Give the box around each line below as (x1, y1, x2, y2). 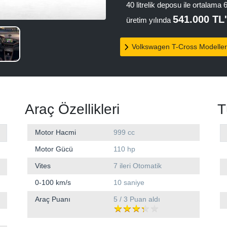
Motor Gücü (35, 144, 73, 153)
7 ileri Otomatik (113, 161, 162, 170)
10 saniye (113, 178, 144, 186)
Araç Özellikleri (25, 101, 120, 117)
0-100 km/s (35, 178, 71, 186)
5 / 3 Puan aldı (113, 195, 160, 203)
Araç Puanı (35, 195, 70, 203)
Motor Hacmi (35, 128, 76, 136)
